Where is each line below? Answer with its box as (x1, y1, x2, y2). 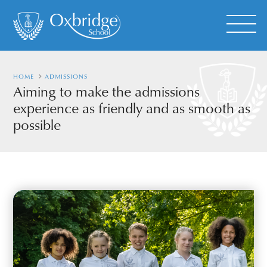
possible (13, 114, 61, 135)
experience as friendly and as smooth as (13, 98, 251, 118)
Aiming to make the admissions (13, 81, 200, 101)
